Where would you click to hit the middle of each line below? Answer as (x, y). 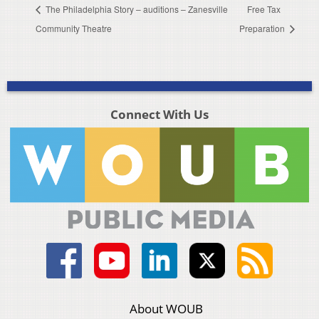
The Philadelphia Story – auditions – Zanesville (136, 9)
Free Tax (264, 9)
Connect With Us (159, 115)
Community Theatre (74, 28)
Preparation (263, 28)
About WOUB (167, 309)
